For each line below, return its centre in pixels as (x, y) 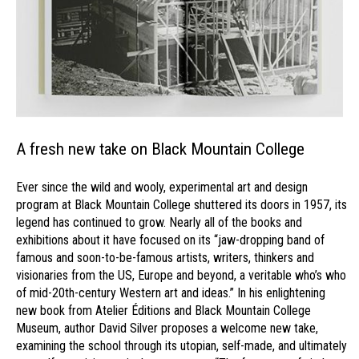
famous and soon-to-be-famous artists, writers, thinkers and (165, 257)
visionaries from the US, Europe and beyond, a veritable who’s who (181, 275)
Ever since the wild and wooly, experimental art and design (162, 187)
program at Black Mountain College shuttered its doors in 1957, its (182, 204)
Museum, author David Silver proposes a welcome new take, (167, 328)
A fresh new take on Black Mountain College (160, 149)
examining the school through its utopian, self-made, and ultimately (182, 345)
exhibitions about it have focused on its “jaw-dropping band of (170, 240)
